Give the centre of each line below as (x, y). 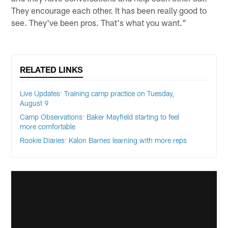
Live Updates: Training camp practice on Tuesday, (97, 93)
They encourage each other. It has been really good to (109, 10)
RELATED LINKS (52, 69)
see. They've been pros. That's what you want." (99, 23)
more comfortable (48, 126)
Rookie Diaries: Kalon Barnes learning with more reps (104, 140)
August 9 (35, 103)
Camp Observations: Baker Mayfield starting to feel (100, 117)
